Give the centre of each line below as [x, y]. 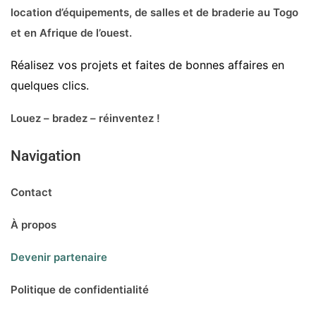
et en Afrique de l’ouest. [71, 33]
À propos [35, 225]
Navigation [46, 156]
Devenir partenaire [59, 257]
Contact [31, 193]
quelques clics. [50, 86]
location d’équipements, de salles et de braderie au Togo [154, 13]
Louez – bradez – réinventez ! [85, 119]
